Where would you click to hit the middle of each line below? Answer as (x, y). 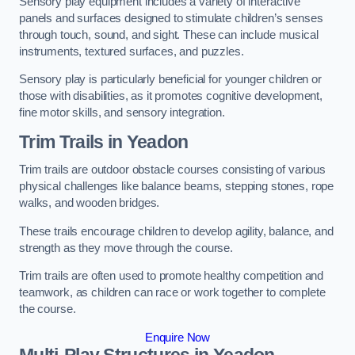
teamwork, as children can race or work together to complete (172, 293)
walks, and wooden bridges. (90, 203)
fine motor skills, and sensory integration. (122, 113)
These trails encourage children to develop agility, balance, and (176, 231)
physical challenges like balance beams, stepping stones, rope (177, 187)
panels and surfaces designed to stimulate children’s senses (171, 18)
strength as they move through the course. (126, 248)
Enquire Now (177, 337)
